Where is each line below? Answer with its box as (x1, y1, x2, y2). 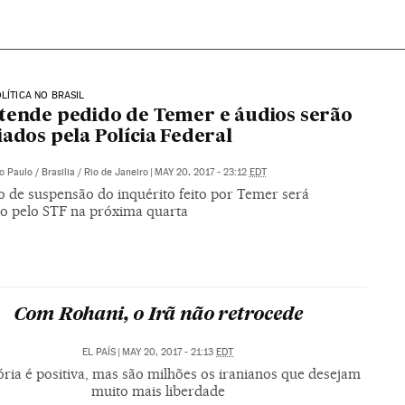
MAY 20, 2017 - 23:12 (154, 165, 250, 178)
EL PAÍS (82, 346, 117, 359)
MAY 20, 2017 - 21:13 (122, 346, 217, 359)
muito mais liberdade (90, 382, 225, 400)
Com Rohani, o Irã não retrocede (13, 306, 303, 325)
